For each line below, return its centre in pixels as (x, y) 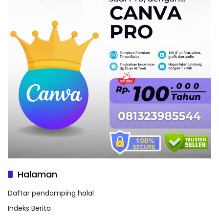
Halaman (37, 174)
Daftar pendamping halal (51, 193)
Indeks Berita (29, 208)
